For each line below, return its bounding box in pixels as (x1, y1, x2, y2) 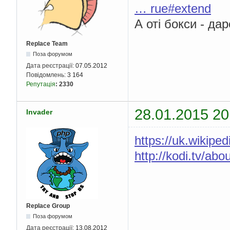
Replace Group (26, 202, 70, 210)
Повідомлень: (26, 71, 67, 79)
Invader (26, 107, 52, 116)
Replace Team (26, 40, 68, 47)
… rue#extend (135, 2, 211, 16)
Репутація (26, 80, 55, 88)
